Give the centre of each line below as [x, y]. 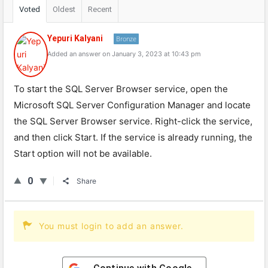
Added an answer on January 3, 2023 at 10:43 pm [124, 54]
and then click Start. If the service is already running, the [133, 137]
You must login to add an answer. [111, 226]
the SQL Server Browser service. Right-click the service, [133, 121]
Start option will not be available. [83, 153]
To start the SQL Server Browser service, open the [121, 89]
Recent [100, 9]
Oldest [64, 9]
